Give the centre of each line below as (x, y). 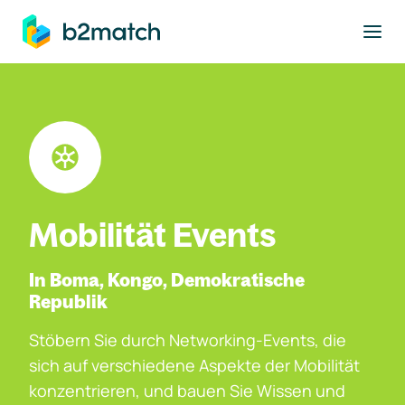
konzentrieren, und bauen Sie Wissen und (187, 391)
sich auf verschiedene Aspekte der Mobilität (194, 365)
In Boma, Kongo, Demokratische (167, 280)
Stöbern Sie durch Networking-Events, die (188, 340)
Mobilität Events (153, 235)
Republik (68, 301)
